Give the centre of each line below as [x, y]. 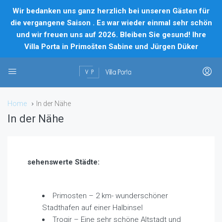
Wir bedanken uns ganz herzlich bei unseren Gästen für [111, 11]
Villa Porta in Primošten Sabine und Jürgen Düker [111, 47]
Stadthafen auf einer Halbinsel [92, 208]
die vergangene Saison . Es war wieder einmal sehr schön [111, 23]
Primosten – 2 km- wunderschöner [110, 196]
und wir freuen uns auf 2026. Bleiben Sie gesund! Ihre [111, 35]
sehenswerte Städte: [63, 162]
